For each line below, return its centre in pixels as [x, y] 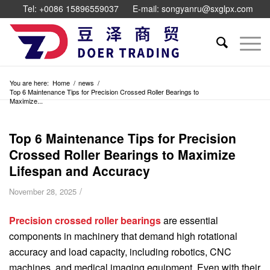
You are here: [29, 83]
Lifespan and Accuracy [80, 171]
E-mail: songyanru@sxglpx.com [193, 8]
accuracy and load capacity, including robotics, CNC [120, 251]
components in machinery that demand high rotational [123, 236]
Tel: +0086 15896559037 [71, 8]
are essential [190, 220]
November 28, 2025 [43, 191]
